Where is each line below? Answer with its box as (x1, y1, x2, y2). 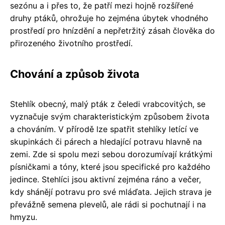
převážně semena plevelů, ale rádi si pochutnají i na (10, 199, 206, 209)
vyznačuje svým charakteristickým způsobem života (10, 111, 209, 122)
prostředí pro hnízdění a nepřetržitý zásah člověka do (10, 25, 215, 36)
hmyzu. (10, 211, 37, 222)
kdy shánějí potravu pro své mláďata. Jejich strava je (10, 186, 211, 197)
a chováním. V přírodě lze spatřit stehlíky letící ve (10, 124, 198, 134)
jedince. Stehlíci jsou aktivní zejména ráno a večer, (10, 174, 201, 184)
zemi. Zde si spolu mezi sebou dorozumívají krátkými (10, 149, 212, 159)
